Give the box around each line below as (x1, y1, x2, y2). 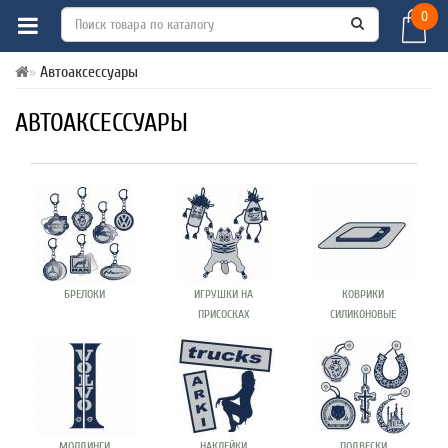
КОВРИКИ (342, 287, 385, 301)
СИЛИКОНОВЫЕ (330, 307, 397, 321)
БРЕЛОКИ (64, 287, 106, 301)
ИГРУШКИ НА (194, 287, 254, 301)
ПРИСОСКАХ (197, 307, 250, 321)
